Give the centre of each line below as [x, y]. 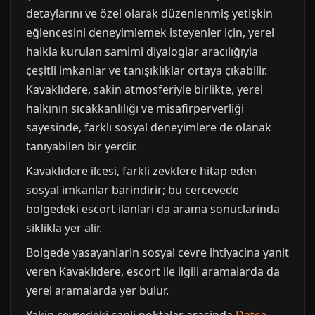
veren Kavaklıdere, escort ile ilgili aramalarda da [153, 271]
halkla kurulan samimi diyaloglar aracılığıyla [142, 51]
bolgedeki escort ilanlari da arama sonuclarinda [153, 208]
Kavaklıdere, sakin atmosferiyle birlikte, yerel [144, 89]
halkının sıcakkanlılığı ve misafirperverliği [135, 108]
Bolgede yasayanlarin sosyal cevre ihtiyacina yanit [157, 252]
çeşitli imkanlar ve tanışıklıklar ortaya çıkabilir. [147, 70]
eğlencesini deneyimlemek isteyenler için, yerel [150, 32]
